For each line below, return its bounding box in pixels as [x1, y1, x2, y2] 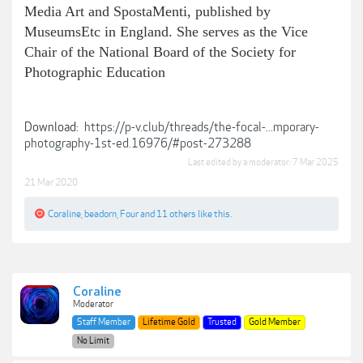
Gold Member [249, 317, 301, 327]
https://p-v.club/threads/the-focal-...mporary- [84, 120, 319, 135]
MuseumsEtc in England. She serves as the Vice [24, 23, 308, 40]
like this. [196, 208, 232, 220]
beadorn [84, 208, 117, 220]
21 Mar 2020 [24, 177, 78, 188]
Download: [24, 120, 81, 135]
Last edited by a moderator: [188, 157, 293, 168]
